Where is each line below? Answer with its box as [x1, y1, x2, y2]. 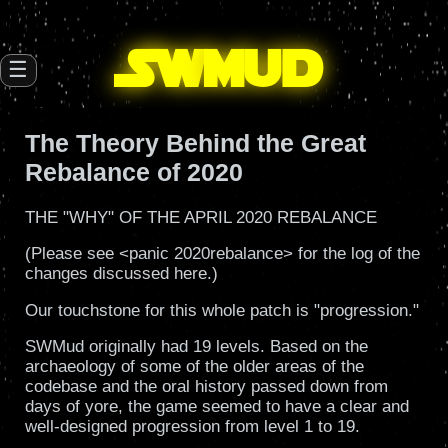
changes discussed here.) [24, 264, 218, 284]
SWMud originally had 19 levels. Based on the [24, 337, 368, 357]
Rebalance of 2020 [24, 157, 243, 186]
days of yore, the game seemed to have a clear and [24, 397, 409, 417]
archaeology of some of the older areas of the [24, 357, 364, 377]
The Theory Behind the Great [24, 128, 366, 157]
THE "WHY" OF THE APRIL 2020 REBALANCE [24, 207, 377, 227]
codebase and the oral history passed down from [24, 377, 388, 397]
